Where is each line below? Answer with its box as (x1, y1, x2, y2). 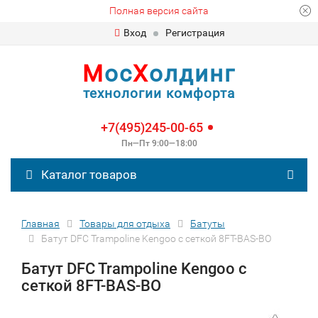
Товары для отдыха (79, 218, 170, 229)
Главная (21, 218, 60, 229)
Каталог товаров (38, 168, 137, 182)
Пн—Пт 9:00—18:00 (121, 138, 197, 148)
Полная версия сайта (109, 5, 209, 16)
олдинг (149, 60, 236, 87)
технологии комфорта (83, 85, 235, 102)
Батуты (190, 218, 225, 229)
